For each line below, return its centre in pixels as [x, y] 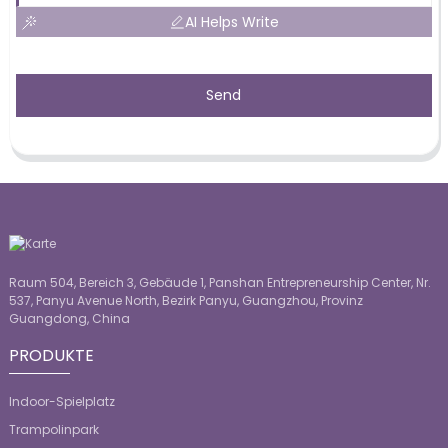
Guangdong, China [69, 319]
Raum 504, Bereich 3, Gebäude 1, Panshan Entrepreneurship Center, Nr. [219, 283]
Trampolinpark [53, 430]
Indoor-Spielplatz [61, 402]
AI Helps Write [231, 21]
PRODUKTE [51, 356]
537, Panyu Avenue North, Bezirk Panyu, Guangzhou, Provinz [185, 301]
